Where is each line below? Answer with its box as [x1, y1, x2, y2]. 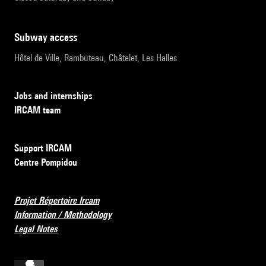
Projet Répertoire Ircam [14, 195, 99, 207]
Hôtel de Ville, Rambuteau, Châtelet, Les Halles [14, 52, 177, 64]
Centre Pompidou [14, 157, 77, 169]
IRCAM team [14, 104, 61, 116]
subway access [20, 31, 77, 44]
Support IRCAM [14, 142, 72, 154]
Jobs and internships [14, 90, 93, 102]
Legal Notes [14, 223, 58, 235]
